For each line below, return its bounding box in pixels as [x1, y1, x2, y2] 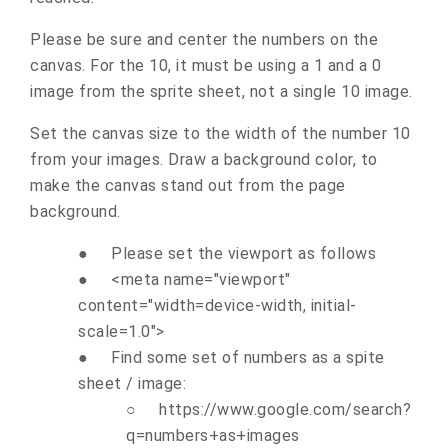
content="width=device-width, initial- [78, 295, 357, 315]
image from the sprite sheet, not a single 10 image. [30, 81, 413, 101]
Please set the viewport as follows [111, 243, 376, 263]
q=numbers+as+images [126, 425, 300, 445]
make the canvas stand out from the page [30, 175, 346, 195]
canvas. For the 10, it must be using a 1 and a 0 [30, 55, 381, 75]
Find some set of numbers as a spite [111, 347, 385, 367]
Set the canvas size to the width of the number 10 [30, 123, 411, 143]
